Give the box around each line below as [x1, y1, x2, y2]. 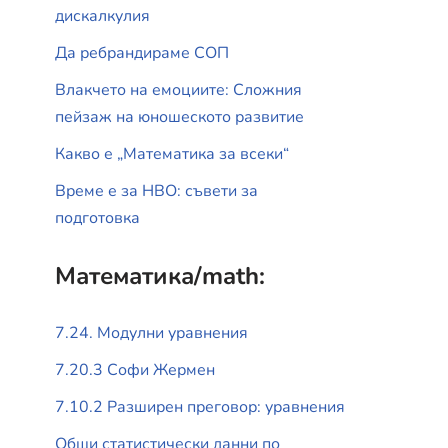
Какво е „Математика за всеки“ [55, 142, 289, 165]
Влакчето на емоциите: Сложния [55, 78, 302, 101]
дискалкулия [55, 4, 150, 27]
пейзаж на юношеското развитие [55, 105, 304, 128]
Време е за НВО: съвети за [55, 179, 258, 202]
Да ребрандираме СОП [55, 41, 229, 64]
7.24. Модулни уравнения [55, 321, 248, 344]
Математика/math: [55, 259, 265, 292]
